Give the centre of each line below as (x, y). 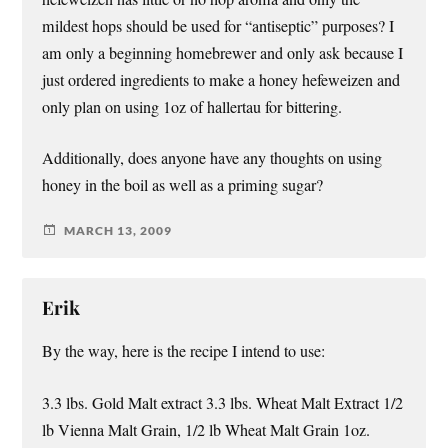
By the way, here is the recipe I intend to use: (184, 351)
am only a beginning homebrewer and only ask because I (223, 53)
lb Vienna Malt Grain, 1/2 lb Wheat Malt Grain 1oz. (206, 429)
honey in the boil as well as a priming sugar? (183, 185)
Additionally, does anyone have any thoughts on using (212, 158)
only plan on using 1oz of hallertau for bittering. (192, 107)
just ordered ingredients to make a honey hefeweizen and (221, 80)
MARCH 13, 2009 (118, 230)
